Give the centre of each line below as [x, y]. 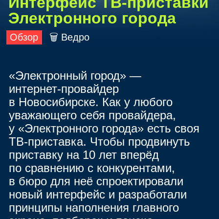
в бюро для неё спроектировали [96, 181]
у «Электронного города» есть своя [104, 128]
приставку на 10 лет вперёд [84, 154]
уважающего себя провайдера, [93, 115]
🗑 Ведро [69, 37]
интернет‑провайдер [64, 88]
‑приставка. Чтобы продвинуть [107, 141]
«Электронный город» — [75, 75]
